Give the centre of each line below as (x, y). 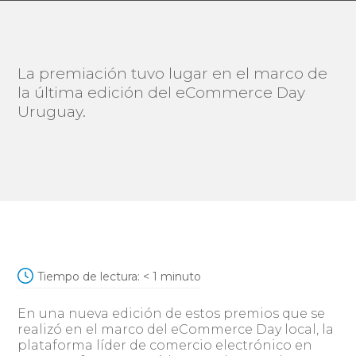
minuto (181, 276)
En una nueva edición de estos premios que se (172, 313)
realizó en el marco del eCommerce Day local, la (176, 329)
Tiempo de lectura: (89, 276)
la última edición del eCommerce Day (162, 92)
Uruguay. (52, 111)
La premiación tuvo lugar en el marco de (173, 73)
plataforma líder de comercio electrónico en (165, 345)
